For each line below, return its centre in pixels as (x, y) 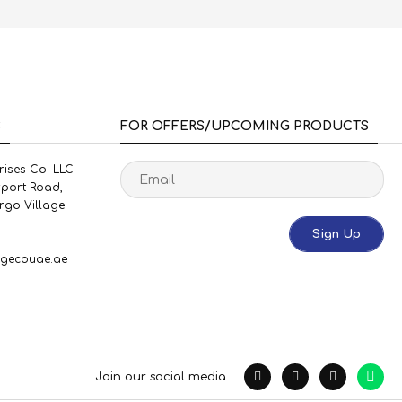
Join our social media (161, 377)
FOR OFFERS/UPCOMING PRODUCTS (244, 127)
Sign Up (336, 235)
